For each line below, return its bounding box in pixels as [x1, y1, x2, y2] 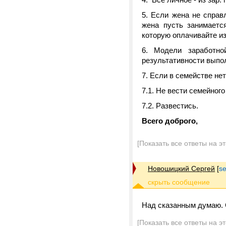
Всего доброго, [142, 117, 198, 125]
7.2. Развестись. [142, 101, 198, 110]
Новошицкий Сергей [148, 164, 215, 173]
